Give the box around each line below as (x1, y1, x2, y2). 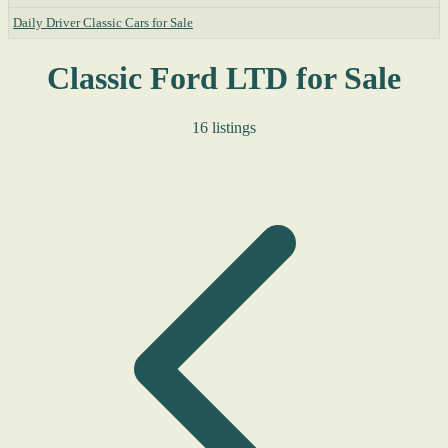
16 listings (192, 118, 256, 136)
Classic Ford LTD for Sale (47, 60, 401, 97)
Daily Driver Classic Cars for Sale (13, 15, 193, 30)
